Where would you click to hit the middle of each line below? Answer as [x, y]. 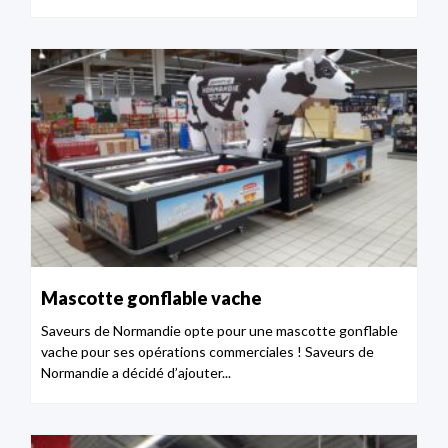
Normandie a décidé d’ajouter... [136, 372]
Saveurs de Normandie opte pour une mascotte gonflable [219, 330]
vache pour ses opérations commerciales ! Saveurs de [207, 351]
